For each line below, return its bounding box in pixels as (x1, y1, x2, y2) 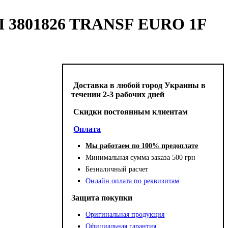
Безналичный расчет (85, 165, 149, 173)
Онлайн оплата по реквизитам (85, 177, 180, 185)
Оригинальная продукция (85, 210, 165, 218)
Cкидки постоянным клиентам (71, 107, 188, 116)
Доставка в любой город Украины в (71, 80, 206, 90)
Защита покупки (71, 193, 133, 202)
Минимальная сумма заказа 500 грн (85, 153, 196, 161)
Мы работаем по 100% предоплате (85, 141, 198, 150)
